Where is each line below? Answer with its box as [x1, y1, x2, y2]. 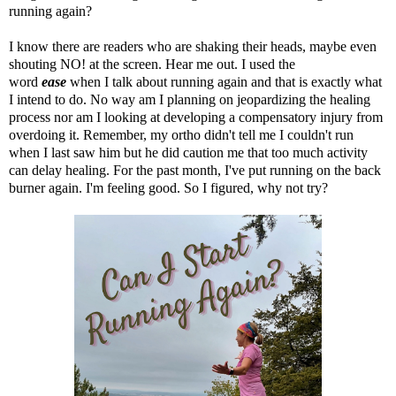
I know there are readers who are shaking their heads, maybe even [9, 39, 377, 55]
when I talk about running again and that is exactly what [70, 74, 382, 90]
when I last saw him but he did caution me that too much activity [9, 145, 368, 161]
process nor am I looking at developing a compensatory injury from [9, 110, 383, 126]
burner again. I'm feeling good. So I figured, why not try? [9, 180, 328, 196]
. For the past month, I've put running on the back [106, 163, 381, 179]
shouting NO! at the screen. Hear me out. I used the [9, 57, 295, 72]
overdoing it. [9, 127, 83, 143]
